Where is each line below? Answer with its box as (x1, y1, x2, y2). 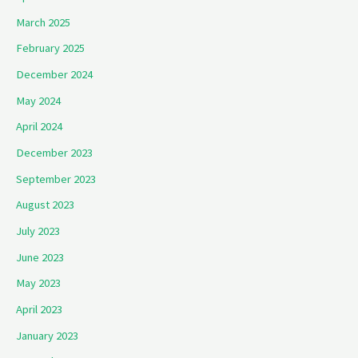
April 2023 (16, 301, 62, 316)
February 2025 (16, 41, 85, 56)
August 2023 (16, 197, 74, 213)
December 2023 (16, 145, 93, 161)
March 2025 (16, 14, 70, 30)
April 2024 (16, 119, 62, 134)
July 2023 (16, 223, 60, 238)
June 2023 (16, 249, 64, 265)
